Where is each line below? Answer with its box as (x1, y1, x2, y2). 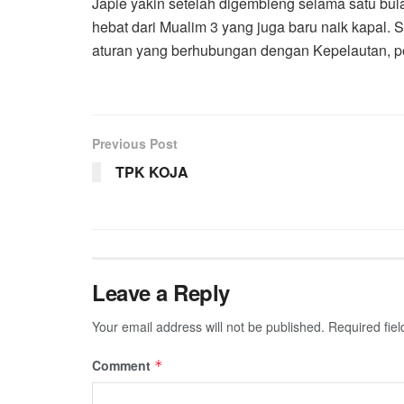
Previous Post (92, 133, 178, 152)
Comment (92, 355, 154, 374)
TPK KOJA (115, 161, 188, 182)
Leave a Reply (92, 276, 230, 308)
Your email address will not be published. (92, 317, 325, 335)
